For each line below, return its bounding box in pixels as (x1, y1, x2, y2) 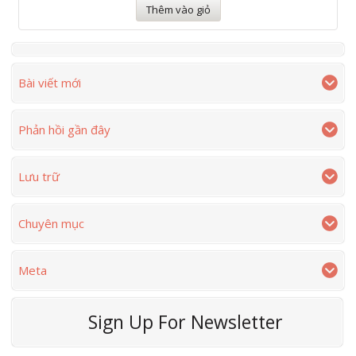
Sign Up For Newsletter (87, 308, 283, 335)
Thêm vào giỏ (145, 2, 211, 17)
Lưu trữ (18, 168, 60, 184)
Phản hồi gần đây (18, 121, 110, 137)
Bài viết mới (18, 74, 81, 91)
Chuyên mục (18, 215, 84, 231)
